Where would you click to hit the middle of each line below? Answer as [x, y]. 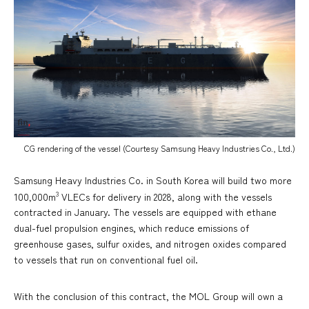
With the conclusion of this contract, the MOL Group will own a [148, 296]
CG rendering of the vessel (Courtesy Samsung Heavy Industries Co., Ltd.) [160, 148]
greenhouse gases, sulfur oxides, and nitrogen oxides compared [150, 244]
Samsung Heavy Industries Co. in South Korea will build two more [153, 180]
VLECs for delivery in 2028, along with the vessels [165, 196]
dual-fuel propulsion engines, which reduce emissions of [131, 228]
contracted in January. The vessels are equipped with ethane [145, 212]
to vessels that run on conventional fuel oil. [106, 260]
